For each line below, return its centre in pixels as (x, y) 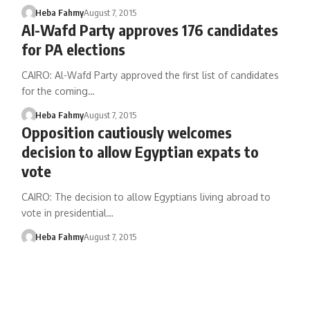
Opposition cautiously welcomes (126, 132)
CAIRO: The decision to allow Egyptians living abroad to (146, 197)
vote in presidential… (67, 213)
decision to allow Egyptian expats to (140, 152)
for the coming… (58, 91)
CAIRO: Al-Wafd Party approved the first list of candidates (150, 75)
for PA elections (73, 49)
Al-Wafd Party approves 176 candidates (149, 30)
